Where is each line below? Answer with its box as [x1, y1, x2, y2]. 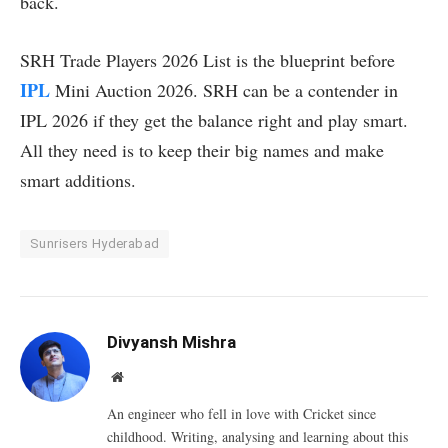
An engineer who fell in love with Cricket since [107, 403, 376, 423]
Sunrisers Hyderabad [30, 235, 160, 251]
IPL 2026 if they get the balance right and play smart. [20, 107, 408, 132]
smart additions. [20, 167, 136, 192]
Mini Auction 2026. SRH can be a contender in [50, 77, 398, 102]
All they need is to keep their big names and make [20, 137, 384, 162]
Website [122, 368, 167, 383]
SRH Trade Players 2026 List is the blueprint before [20, 47, 395, 72]
